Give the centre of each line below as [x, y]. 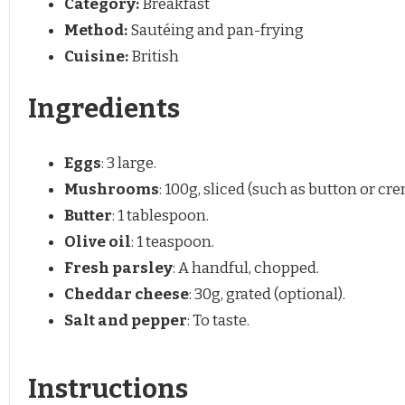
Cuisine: [96, 57]
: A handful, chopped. [246, 268]
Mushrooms [112, 189]
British [155, 57]
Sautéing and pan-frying [217, 31]
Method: [96, 31]
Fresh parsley [118, 268]
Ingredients [104, 108]
